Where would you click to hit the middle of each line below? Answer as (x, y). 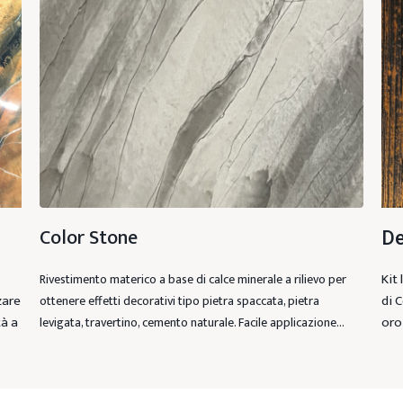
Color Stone (88, 238)
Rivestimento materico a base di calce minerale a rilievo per (193, 280)
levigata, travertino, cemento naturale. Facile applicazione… (192, 323)
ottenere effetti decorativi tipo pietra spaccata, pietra (179, 301)
